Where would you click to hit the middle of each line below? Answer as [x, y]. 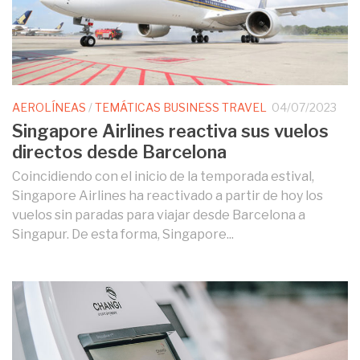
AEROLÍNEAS [49, 107]
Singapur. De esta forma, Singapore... [123, 235]
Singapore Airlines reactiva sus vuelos [170, 131]
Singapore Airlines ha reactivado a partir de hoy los [168, 196]
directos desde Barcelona [119, 152]
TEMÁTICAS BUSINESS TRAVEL [181, 107]
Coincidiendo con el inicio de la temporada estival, [163, 177]
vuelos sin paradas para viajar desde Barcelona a [159, 215]
